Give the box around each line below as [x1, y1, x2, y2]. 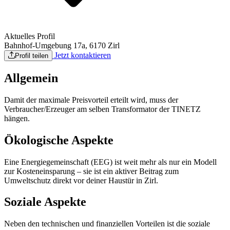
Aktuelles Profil [4, 31, 55, 41]
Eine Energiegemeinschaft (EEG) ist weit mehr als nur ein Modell [4, 157, 217, 166]
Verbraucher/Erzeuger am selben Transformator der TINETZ [4, 104, 201, 113]
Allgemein [4, 71, 58, 85]
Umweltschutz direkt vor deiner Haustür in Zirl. [4, 176, 158, 185]
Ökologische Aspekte [4, 133, 113, 147]
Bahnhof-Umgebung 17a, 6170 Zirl [4, 41, 120, 50]
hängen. [4, 113, 30, 123]
